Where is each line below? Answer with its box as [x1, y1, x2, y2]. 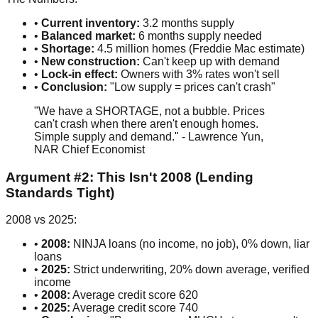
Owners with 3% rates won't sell [118, 67, 280, 80]
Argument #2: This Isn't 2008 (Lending [6, 169, 253, 185]
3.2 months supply [140, 16, 234, 29]
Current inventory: [41, 16, 140, 29]
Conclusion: [41, 80, 107, 93]
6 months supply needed [136, 29, 262, 42]
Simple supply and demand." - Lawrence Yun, [34, 130, 263, 143]
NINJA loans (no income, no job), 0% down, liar [70, 238, 309, 251]
